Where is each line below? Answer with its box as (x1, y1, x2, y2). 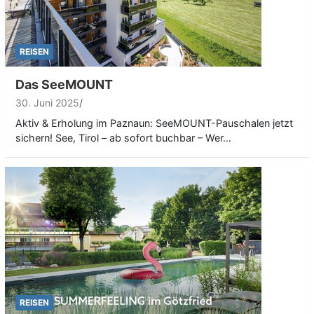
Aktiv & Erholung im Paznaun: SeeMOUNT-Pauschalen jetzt (15, 117, 293, 130)
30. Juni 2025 (15, 97, 79, 109)
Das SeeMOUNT (15, 77, 113, 93)
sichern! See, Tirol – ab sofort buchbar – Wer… (15, 132, 231, 144)
